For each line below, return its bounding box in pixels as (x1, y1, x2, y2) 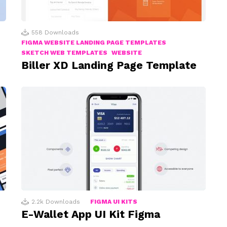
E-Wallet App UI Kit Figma (21, 208, 160, 220)
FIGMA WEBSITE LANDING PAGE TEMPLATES (21, 39, 166, 46)
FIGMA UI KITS (90, 198, 137, 205)
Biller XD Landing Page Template (21, 59, 197, 71)
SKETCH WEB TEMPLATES (21, 49, 107, 56)
